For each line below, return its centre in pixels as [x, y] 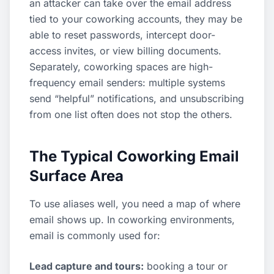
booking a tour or [186, 266]
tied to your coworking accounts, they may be [136, 19]
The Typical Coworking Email [134, 156]
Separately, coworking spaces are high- [121, 67]
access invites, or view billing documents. [125, 51]
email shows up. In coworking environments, [132, 220]
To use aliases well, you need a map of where [135, 204]
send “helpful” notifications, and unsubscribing [137, 98]
